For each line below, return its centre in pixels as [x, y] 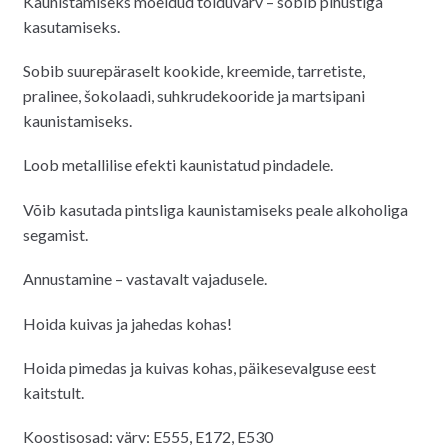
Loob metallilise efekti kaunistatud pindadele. [177, 165]
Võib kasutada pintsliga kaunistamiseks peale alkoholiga [215, 209]
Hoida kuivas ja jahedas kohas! [127, 323]
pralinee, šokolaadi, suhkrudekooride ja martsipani [193, 95]
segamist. [55, 234]
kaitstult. [53, 392]
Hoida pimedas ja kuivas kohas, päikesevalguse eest [199, 367]
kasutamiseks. [71, 26]
